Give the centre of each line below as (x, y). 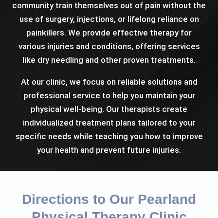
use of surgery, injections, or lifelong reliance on (109, 19)
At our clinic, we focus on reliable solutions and (109, 82)
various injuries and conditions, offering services (109, 46)
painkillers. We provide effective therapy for (109, 32)
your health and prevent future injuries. (109, 150)
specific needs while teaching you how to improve (109, 136)
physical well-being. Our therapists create (109, 109)
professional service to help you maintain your (109, 95)
